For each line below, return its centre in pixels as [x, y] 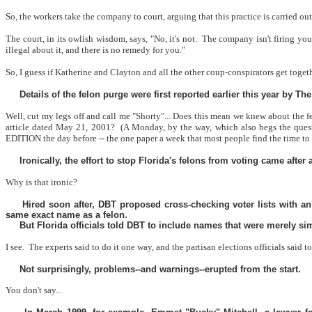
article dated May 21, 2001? [60, 127]
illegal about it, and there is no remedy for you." [95, 50]
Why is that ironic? [41, 182]
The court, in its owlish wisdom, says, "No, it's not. [101, 39]
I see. [15, 247]
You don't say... [34, 290]
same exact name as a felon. [67, 215]
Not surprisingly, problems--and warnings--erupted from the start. [160, 269]
